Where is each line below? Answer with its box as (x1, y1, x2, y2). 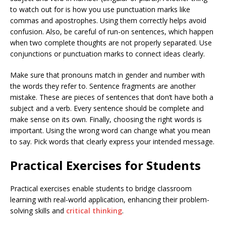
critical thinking (66, 205, 122, 215)
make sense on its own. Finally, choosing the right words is (10, 114, 202, 124)
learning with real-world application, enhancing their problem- (10, 194, 209, 204)
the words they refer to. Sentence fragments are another (10, 81, 196, 91)
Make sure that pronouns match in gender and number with (10, 70, 205, 80)
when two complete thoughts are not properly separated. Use (10, 37, 212, 47)
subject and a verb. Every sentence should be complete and (10, 103, 204, 113)
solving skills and (10, 205, 66, 215)
